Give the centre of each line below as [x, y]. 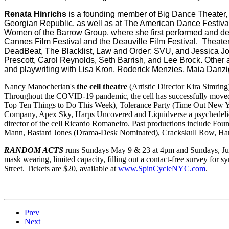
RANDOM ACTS [34, 150]
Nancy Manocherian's [40, 87]
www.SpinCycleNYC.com [162, 169]
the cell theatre [102, 87]
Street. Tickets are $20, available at [61, 169]
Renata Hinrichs [35, 14]
